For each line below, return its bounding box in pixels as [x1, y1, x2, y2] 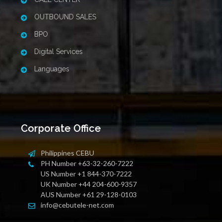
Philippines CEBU [41, 148, 94, 157]
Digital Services [32, 48, 83, 56]
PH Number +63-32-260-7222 [41, 159, 133, 167]
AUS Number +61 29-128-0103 [41, 190, 137, 199]
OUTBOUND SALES [32, 13, 96, 21]
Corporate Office [21, 122, 101, 135]
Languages [32, 65, 69, 73]
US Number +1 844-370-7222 [41, 169, 132, 178]
